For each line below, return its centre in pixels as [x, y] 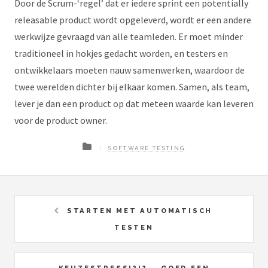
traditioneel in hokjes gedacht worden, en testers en [121, 53]
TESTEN [134, 227]
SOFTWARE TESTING [147, 148]
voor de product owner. [61, 120]
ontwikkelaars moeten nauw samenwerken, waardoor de [130, 70]
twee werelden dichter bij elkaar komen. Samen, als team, [132, 87]
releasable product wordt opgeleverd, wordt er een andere [133, 20]
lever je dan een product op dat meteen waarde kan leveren [134, 103]
